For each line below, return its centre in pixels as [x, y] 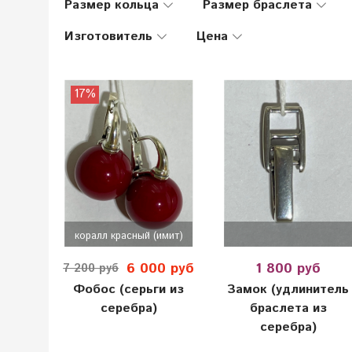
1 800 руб [288, 268]
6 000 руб [161, 268]
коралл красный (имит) [128, 236]
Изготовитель [108, 36]
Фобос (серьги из [129, 290]
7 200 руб [91, 269]
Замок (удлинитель [288, 290]
